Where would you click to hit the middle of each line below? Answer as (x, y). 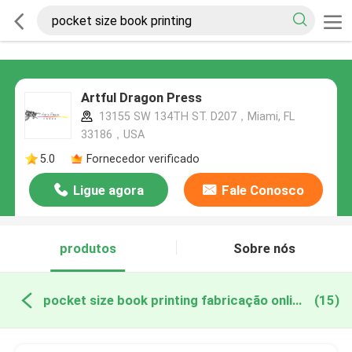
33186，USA (112, 135)
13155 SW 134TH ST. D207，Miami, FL (195, 117)
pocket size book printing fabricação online (297, 300)
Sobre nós (264, 249)
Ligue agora (108, 191)
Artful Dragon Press (141, 98)
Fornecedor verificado (143, 158)
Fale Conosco (262, 191)
